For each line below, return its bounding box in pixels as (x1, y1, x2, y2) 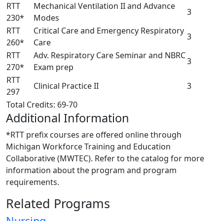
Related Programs (6, 194, 110, 212)
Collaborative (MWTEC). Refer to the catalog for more (6, 152, 204, 164)
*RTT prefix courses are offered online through (6, 129, 182, 140)
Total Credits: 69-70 (6, 99, 77, 110)
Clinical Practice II (34, 80, 99, 91)
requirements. (6, 176, 59, 187)
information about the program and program (6, 164, 177, 176)
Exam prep (34, 61, 74, 73)
